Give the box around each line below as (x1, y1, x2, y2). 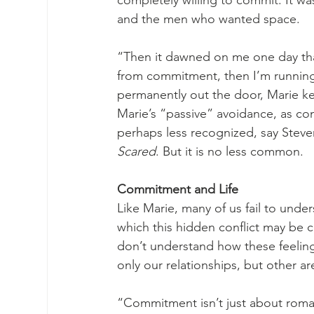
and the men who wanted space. (117, 11, 303, 27)
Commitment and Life (117, 182, 238, 197)
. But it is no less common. (156, 144, 307, 159)
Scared (117, 144, 156, 159)
